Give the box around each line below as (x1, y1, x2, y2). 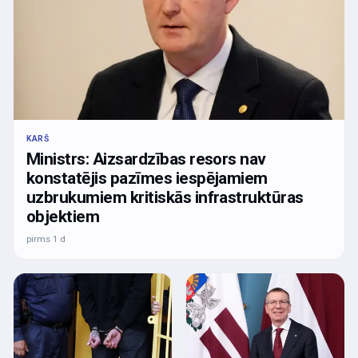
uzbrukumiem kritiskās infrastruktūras (26, 188, 304, 208)
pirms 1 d (26, 233, 66, 245)
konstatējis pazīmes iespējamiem (26, 169, 268, 189)
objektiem (26, 207, 100, 227)
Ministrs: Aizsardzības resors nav (26, 149, 266, 169)
